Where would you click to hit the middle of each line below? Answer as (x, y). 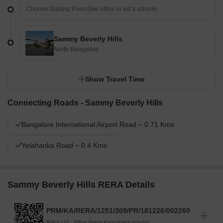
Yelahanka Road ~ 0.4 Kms (64, 146)
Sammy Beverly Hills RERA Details (81, 185)
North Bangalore (76, 50)
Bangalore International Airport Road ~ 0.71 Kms (98, 125)
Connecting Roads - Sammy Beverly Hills (85, 103)
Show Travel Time (115, 79)
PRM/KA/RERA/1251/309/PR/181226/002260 (118, 211)
